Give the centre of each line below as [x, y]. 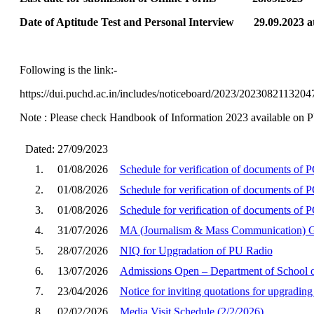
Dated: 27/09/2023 [63, 149]
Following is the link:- [68, 69]
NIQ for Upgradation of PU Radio [196, 250]
